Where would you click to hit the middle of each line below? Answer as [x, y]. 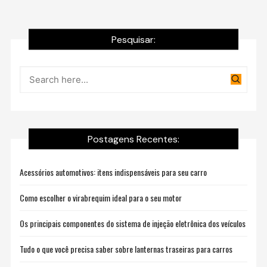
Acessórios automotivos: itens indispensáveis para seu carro [114, 172]
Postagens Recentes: [133, 139]
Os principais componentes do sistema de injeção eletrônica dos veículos [133, 223]
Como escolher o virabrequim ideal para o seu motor [101, 198]
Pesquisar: [133, 39]
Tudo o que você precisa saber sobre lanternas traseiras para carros [126, 249]
